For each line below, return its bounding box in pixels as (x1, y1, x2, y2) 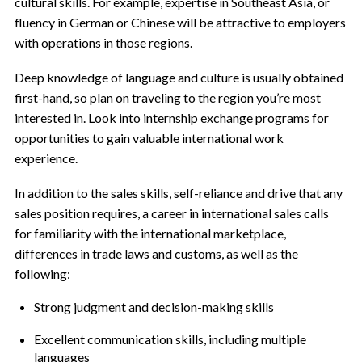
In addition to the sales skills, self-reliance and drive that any (14, 185, 343, 200)
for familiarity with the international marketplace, (14, 225, 286, 241)
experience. (14, 150, 78, 166)
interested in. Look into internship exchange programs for (14, 110, 329, 125)
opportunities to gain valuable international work (14, 130, 284, 145)
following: (14, 266, 70, 281)
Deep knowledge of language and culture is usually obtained (14, 69, 343, 85)
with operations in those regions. (14, 35, 192, 50)
